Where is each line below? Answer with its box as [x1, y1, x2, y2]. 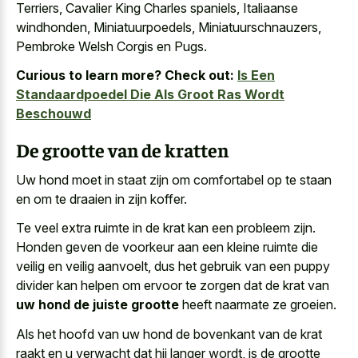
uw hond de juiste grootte [16, 296, 179, 313]
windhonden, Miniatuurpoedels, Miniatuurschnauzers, [16, 18, 321, 35]
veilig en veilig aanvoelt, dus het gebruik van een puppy [16, 258, 330, 275]
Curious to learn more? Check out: [16, 67, 234, 84]
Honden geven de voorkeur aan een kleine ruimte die [16, 239, 318, 256]
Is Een [237, 67, 275, 84]
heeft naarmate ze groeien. [179, 296, 336, 313]
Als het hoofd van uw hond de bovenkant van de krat [16, 325, 322, 342]
